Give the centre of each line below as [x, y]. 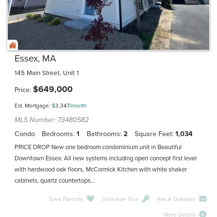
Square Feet [153, 134]
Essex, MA [35, 58]
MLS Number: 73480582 [52, 120]
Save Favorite [66, 199]
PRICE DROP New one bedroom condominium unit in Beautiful [98, 147]
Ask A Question [176, 199]
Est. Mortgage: [33, 105]
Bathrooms [103, 134]
